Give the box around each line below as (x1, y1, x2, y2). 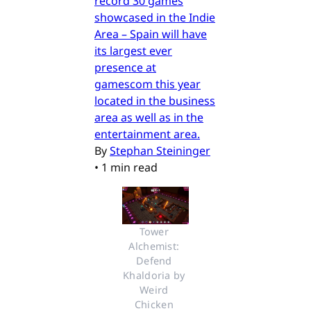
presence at (94, 59, 156, 75)
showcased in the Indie (94, 9, 215, 25)
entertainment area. (94, 126, 200, 142)
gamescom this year (94, 76, 201, 92)
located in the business (94, 92, 215, 108)
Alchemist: (128, 239, 180, 253)
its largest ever (94, 42, 172, 58)
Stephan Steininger (110, 142, 210, 158)
